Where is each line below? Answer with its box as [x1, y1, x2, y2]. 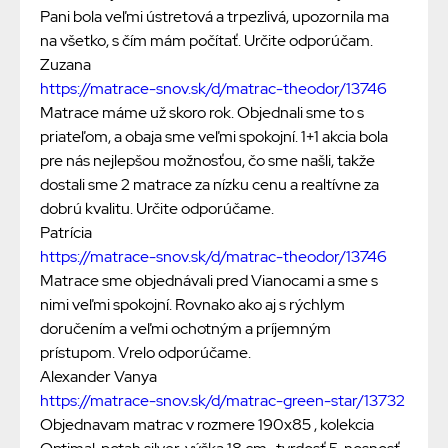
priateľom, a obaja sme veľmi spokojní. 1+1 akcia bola [40, 126, 388, 148]
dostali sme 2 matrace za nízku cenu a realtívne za [40, 174, 379, 196]
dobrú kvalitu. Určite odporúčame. [40, 198, 274, 220]
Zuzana [40, 54, 91, 76]
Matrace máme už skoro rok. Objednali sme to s [40, 102, 364, 124]
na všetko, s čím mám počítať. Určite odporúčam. [40, 30, 373, 52]
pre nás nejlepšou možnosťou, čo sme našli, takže [40, 150, 375, 172]
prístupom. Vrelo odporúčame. [40, 342, 251, 364]
